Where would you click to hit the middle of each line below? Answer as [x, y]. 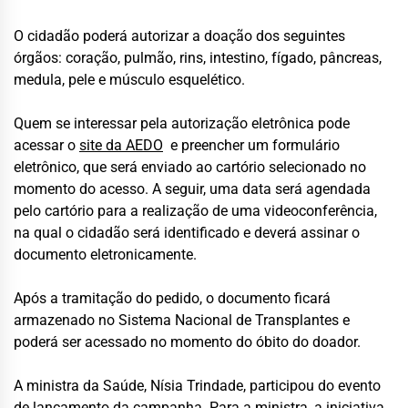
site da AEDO [121, 145]
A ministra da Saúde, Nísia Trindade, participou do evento [197, 385]
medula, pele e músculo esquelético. [129, 79]
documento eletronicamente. [105, 254]
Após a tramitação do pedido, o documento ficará [172, 298]
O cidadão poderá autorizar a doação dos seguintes [179, 36]
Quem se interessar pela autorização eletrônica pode [182, 123]
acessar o [46, 145]
